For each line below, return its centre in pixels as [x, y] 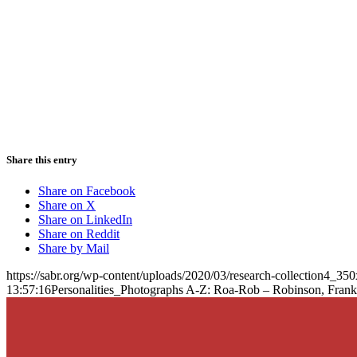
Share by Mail [74, 248]
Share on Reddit [79, 233]
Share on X [67, 205]
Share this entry [42, 159]
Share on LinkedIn [85, 219]
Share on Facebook [87, 190]
